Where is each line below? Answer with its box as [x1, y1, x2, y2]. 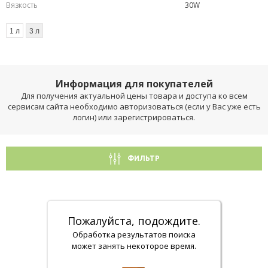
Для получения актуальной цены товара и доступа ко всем [20, 90, 248, 101]
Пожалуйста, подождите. [68, 214, 200, 228]
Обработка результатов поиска [72, 229, 196, 240]
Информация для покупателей [55, 77, 213, 90]
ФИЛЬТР [127, 154, 160, 162]
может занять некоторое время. [72, 240, 196, 251]
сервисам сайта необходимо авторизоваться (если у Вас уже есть [7, 101, 261, 112]
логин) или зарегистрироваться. [73, 112, 195, 123]
